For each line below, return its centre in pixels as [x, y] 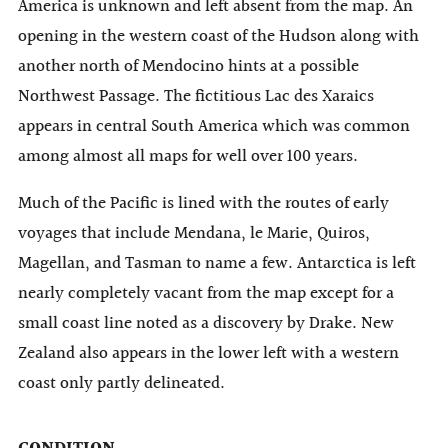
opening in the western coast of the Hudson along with [218, 37]
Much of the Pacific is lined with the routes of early [203, 204]
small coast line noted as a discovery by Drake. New [206, 324]
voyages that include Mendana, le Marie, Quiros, [194, 234]
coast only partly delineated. [121, 384]
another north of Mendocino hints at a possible [188, 67]
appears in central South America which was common [214, 127]
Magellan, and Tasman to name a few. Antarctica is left [217, 264]
